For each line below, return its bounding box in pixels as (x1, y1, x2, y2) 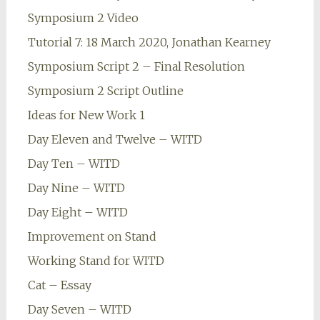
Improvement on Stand (27, 229, 156, 244)
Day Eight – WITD (27, 205, 128, 220)
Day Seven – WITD (27, 302, 131, 317)
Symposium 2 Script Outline (27, 84, 184, 99)
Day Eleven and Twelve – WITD (27, 132, 202, 147)
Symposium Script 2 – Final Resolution (27, 59, 245, 74)
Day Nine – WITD (27, 181, 125, 196)
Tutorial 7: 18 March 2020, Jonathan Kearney (27, 35, 271, 50)
